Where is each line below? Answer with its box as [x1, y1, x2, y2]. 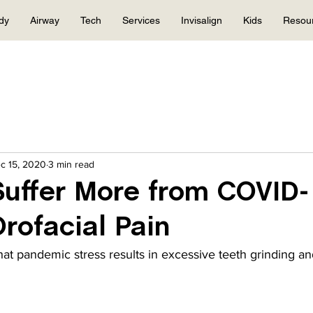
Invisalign [181, 15, 222, 26]
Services [122, 15, 160, 26]
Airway [30, 15, 59, 26]
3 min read [48, 158, 94, 170]
